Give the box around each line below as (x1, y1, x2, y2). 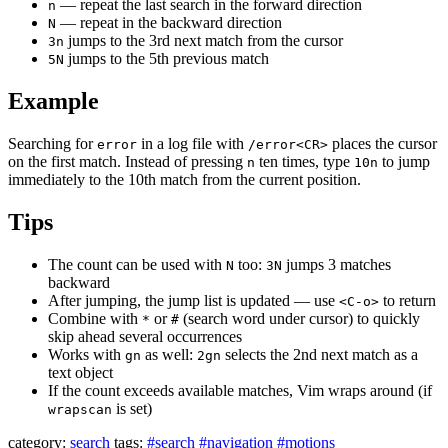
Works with (48, 345, 125, 363)
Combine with (48, 309, 142, 327)
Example (8, 88, 99, 115)
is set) (112, 399, 152, 417)
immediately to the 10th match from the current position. (8, 171, 361, 189)
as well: (141, 345, 197, 363)
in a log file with (137, 135, 248, 153)
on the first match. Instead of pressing (8, 153, 247, 171)
